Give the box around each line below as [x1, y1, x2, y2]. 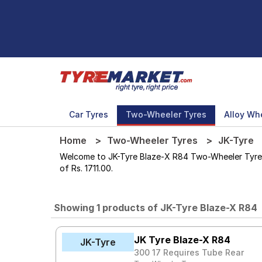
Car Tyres [69, 109, 108, 119]
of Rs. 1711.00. [60, 163, 113, 173]
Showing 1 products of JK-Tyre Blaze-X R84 [54, 202, 257, 213]
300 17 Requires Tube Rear [134, 247, 244, 257]
